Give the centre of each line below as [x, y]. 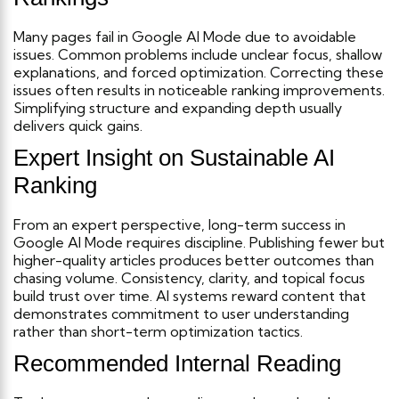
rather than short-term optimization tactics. [158, 331]
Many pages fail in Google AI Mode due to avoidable [185, 36]
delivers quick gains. [78, 125]
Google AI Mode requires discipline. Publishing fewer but [199, 242]
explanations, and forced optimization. [140, 72]
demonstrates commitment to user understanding [181, 313]
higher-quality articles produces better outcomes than [194, 260]
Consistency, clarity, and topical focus [243, 277]
